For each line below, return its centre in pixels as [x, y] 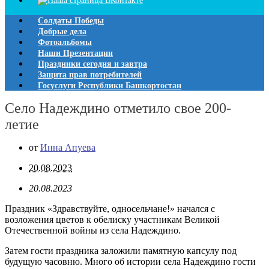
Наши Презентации [75, 53]
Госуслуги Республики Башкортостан [110, 86]
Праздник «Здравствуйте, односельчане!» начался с [110, 209]
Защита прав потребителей [90, 75]
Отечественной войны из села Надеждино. [93, 231]
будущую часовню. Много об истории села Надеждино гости [130, 262]
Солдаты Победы [71, 21]
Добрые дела [62, 32]
